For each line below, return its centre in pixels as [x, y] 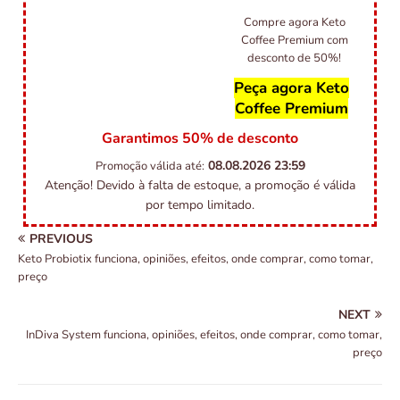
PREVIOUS [61, 239]
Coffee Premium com [294, 41]
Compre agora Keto [294, 23]
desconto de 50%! [294, 58]
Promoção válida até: [150, 167]
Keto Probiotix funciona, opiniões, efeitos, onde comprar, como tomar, [196, 259]
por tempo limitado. [200, 205]
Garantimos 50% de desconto [200, 139]
